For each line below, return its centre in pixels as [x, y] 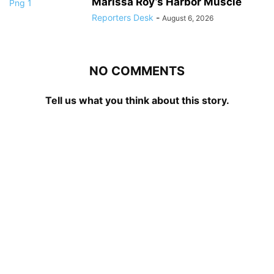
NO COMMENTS [137, 71]
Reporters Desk [123, 17]
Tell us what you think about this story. [137, 100]
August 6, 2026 [188, 18]
